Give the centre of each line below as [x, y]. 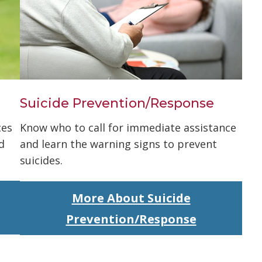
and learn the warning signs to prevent [118, 144]
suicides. [41, 161]
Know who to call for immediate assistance [128, 128]
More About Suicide [131, 198]
